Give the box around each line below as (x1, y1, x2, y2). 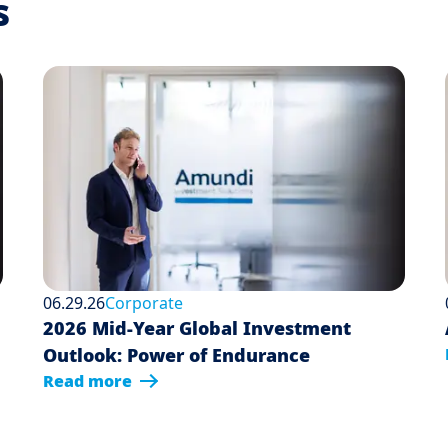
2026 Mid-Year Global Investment (43, 316, 352, 341)
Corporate (105, 292, 184, 315)
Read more (43, 370, 133, 393)
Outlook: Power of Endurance (43, 343, 311, 368)
